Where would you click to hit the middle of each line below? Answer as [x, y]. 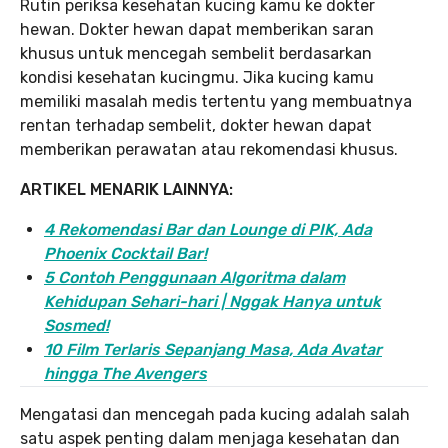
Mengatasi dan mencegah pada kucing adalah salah [215, 414]
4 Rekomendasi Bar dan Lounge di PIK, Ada [208, 229]
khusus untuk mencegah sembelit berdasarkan [196, 53]
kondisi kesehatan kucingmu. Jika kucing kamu [197, 77]
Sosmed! [76, 325]
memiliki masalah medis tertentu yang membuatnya [216, 101]
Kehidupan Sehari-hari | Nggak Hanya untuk [212, 301]
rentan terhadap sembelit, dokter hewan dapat [196, 125]
